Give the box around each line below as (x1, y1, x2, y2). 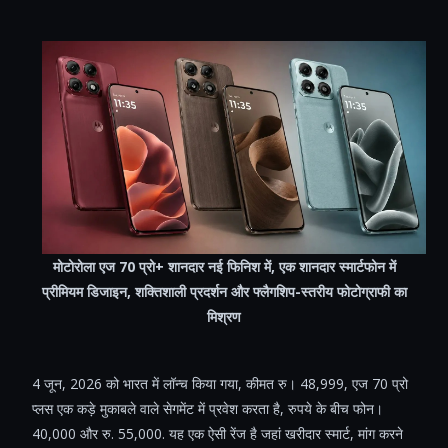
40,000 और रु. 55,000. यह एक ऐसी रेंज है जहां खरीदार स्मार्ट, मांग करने (32, 423, 403, 443)
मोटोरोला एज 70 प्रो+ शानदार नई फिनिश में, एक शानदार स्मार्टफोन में (52, 256, 396, 276)
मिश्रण (207, 306, 241, 326)
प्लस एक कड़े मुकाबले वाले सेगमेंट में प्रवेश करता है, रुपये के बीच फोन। (32, 398, 383, 418)
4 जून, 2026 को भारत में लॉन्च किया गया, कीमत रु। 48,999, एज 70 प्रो (32, 373, 408, 393)
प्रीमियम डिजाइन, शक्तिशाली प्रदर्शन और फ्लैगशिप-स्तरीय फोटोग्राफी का (41, 281, 407, 301)
